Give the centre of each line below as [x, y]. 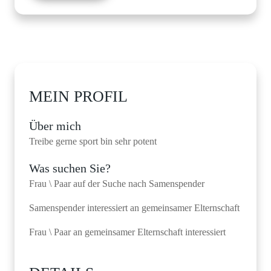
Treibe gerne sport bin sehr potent [93, 141]
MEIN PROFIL [78, 96]
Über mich [55, 126]
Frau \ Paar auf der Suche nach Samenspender [117, 184]
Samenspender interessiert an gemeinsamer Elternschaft [134, 208]
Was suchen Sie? [70, 168]
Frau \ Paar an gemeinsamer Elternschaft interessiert [127, 232]
